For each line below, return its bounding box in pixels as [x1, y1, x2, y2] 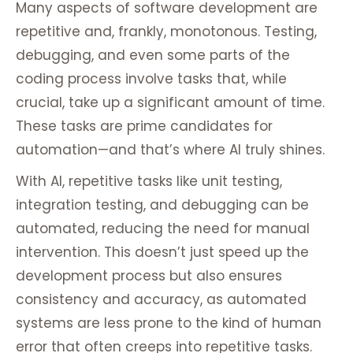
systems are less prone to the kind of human [16, 314, 321, 333]
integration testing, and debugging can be [16, 195, 309, 215]
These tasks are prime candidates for [16, 117, 273, 136]
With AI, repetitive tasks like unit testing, [16, 172, 282, 191]
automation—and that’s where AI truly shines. [16, 140, 325, 160]
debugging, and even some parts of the [16, 46, 290, 65]
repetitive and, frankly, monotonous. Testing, [16, 22, 317, 42]
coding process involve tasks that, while [16, 69, 287, 89]
